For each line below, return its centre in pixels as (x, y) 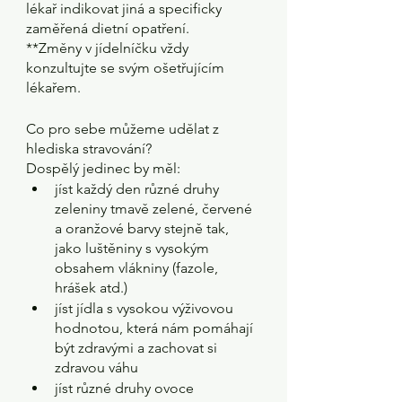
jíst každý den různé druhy (139, 189)
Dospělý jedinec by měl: (103, 168)
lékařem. (53, 87)
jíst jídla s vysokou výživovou (146, 308)
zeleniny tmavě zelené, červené (155, 209)
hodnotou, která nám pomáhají (156, 328)
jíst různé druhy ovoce (124, 388)
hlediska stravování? (89, 149)
